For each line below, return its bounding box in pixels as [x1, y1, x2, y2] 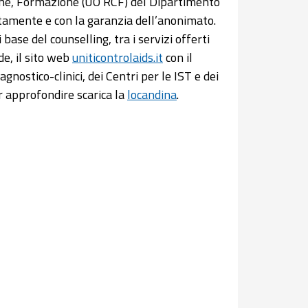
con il [163, 48, 192, 67]
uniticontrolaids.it [72, 48, 163, 67]
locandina [127, 85, 177, 104]
